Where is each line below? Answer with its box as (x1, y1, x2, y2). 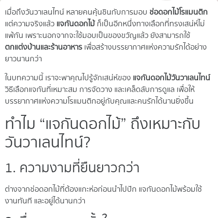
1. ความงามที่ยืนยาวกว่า (5, 158, 140, 178)
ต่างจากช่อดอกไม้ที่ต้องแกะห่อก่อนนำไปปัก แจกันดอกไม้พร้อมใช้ (5, 183, 202, 195)
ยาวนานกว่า (5, 54, 42, 65)
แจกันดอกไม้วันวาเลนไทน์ (133, 72, 210, 84)
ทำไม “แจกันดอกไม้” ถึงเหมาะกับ (5, 112, 200, 136)
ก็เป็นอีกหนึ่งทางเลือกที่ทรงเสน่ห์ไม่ (95, 18, 205, 30)
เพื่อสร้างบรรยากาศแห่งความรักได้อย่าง (82, 42, 207, 54)
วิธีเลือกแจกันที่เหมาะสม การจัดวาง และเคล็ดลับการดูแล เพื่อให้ (5, 84, 195, 95)
